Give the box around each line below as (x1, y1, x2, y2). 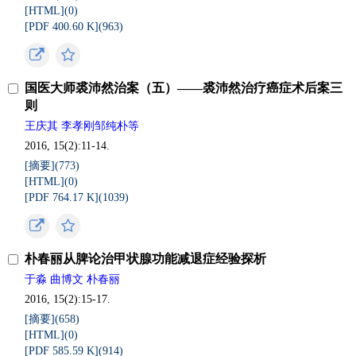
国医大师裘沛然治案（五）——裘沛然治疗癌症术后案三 (25, 81, 343, 95)
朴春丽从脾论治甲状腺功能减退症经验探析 (25, 252, 267, 265)
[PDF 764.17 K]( (25, 192, 103, 203)
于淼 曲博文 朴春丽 (25, 273, 121, 285)
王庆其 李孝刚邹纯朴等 (25, 120, 140, 132)
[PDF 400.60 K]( (25, 21, 103, 33)
